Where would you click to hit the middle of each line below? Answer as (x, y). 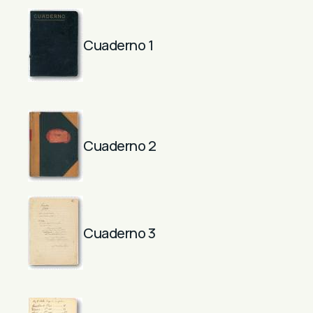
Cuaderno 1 (118, 45)
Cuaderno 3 (119, 233)
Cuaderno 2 (119, 146)
